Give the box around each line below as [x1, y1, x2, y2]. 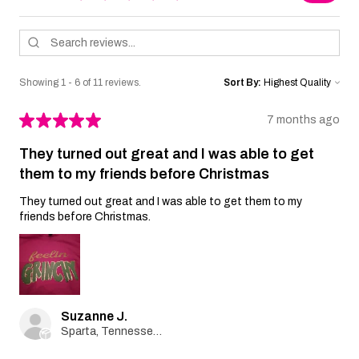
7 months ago [267, 114, 340, 127]
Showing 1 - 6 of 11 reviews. [19, 76, 141, 88]
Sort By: [224, 76, 261, 88]
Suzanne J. [61, 309, 127, 323]
